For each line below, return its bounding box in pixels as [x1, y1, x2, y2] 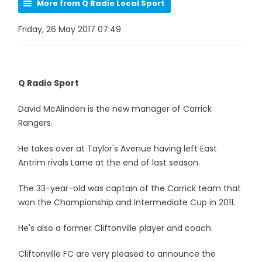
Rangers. [18, 117, 53, 129]
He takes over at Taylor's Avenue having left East [18, 143, 218, 154]
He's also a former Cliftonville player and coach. [18, 222, 213, 234]
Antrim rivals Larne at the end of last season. [18, 157, 203, 168]
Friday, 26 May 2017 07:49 [18, 23, 122, 35]
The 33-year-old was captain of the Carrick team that [18, 182, 242, 194]
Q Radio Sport [18, 77, 80, 89]
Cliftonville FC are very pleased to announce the [18, 248, 216, 260]
